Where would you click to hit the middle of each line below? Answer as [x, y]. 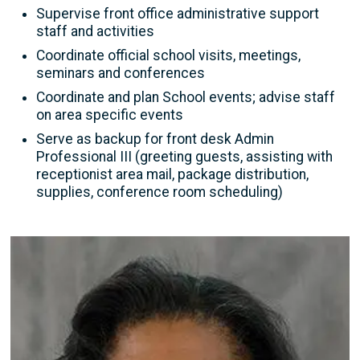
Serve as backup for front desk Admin [155, 139]
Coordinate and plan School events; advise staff [186, 97]
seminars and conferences [121, 73]
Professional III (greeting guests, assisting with [184, 156]
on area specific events [110, 115]
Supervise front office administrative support [178, 13]
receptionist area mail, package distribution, [172, 174]
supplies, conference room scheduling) [160, 192]
